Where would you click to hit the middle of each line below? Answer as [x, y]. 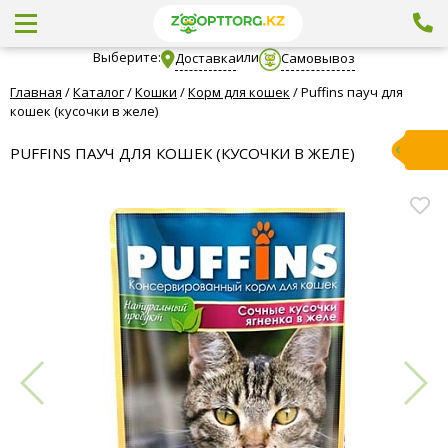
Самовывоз [318, 57]
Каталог [98, 92]
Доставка [205, 57]
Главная [36, 92]
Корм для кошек [239, 92]
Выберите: [126, 57]
